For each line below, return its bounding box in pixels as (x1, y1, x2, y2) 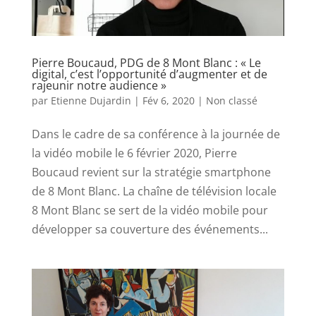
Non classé (205, 94, 257, 108)
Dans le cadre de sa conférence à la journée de (31, 126, 280, 142)
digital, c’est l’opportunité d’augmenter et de (31, 66, 267, 83)
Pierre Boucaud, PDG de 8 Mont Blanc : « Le (31, 55, 261, 71)
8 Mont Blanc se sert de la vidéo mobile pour (31, 202, 268, 219)
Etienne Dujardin (50, 94, 131, 108)
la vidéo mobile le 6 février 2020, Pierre (31, 145, 237, 162)
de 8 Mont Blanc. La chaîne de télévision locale (31, 183, 276, 200)
